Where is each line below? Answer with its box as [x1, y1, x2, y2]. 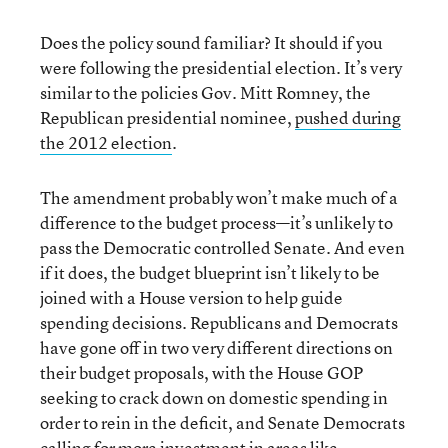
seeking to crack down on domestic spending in [40, 386, 388, 409]
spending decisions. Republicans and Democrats [40, 311, 398, 334]
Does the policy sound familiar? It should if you [40, 31, 382, 54]
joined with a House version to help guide [40, 286, 343, 309]
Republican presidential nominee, [40, 106, 295, 129]
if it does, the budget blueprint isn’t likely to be [40, 261, 380, 284]
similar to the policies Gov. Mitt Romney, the [40, 81, 371, 104]
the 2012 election [40, 131, 172, 154]
